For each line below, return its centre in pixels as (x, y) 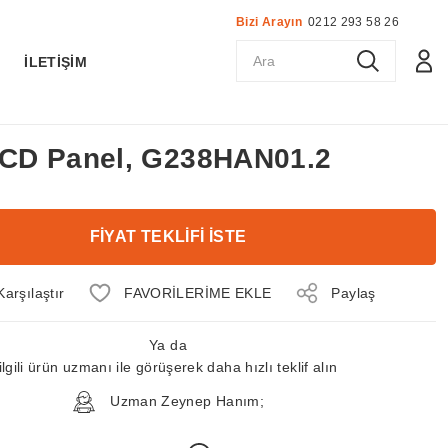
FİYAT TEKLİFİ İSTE (168, 236)
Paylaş (353, 292)
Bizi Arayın (269, 22)
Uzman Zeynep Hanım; (185, 401)
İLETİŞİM (56, 62)
